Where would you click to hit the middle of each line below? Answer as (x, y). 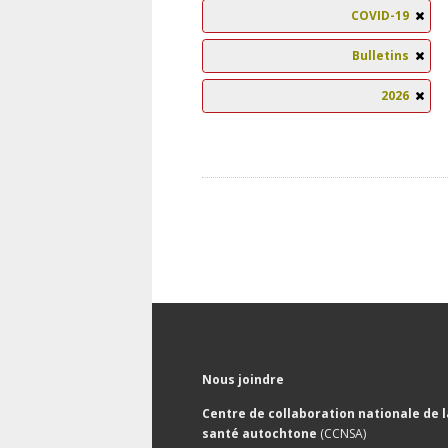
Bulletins (380, 55)
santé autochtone (261, 433)
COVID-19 (380, 15)
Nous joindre (243, 379)
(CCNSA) (343, 433)
